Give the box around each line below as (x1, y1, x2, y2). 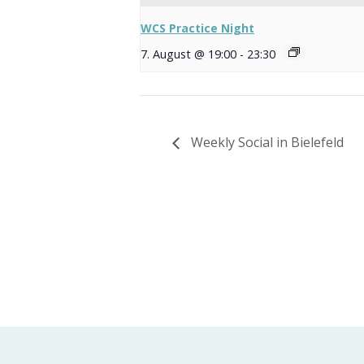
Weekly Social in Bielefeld (188, 133, 344, 152)
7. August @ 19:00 (141, 46, 236, 62)
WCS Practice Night (141, 20, 254, 36)
